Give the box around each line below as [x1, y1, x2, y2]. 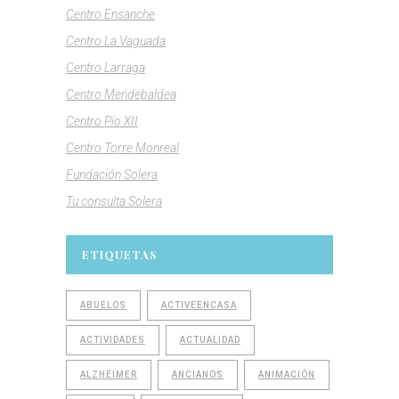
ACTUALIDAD [180, 335, 240, 346]
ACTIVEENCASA [161, 300, 237, 311]
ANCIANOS [172, 370, 224, 380]
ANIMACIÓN [258, 370, 315, 380]
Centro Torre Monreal [66, 141, 179, 156]
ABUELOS [80, 300, 126, 311]
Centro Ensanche [66, 7, 155, 22]
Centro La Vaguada [66, 34, 166, 49]
